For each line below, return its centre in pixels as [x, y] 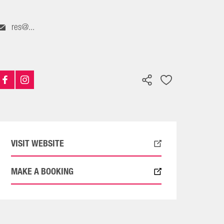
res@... [23, 27]
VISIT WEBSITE [37, 143]
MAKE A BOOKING [42, 171]
